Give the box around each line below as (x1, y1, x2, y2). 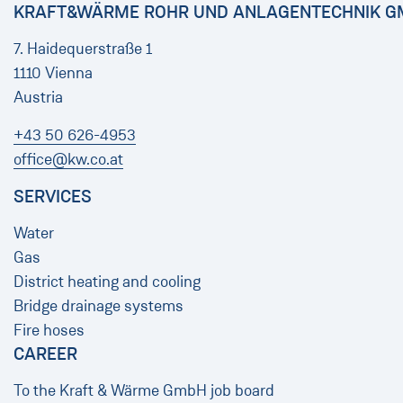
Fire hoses (13, 320, 85, 341)
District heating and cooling (13, 272, 201, 292)
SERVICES (13, 185, 92, 209)
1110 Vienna (13, 63, 93, 84)
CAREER (13, 343, 77, 366)
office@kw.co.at (13, 149, 123, 170)
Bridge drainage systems (13, 296, 184, 317)
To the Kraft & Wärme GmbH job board (13, 381, 274, 401)
